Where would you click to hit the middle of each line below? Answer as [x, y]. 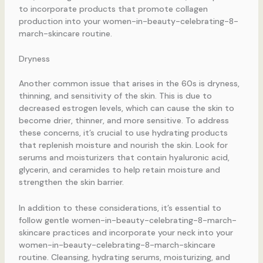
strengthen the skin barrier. [71, 182]
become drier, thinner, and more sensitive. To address [124, 121]
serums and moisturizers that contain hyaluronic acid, [124, 158]
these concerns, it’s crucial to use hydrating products [123, 133]
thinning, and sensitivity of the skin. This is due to [115, 96]
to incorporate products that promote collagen [113, 9]
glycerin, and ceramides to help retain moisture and [119, 170]
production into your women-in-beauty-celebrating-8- [128, 21]
